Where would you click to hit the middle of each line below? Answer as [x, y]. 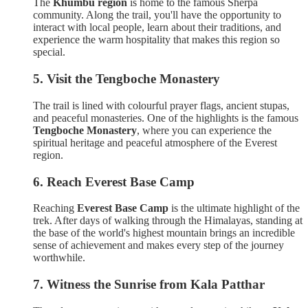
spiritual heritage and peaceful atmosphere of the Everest [155, 142]
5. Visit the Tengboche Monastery [126, 79]
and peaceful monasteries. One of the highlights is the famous [166, 118]
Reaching [55, 208]
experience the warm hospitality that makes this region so [156, 40]
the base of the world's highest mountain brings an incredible [164, 233]
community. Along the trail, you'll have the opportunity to [157, 15]
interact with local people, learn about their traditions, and [157, 27]
